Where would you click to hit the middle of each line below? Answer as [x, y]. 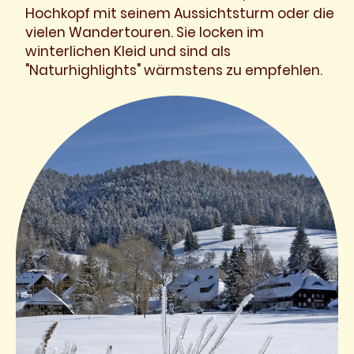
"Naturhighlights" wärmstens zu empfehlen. [174, 70]
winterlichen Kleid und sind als [128, 51]
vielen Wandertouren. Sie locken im [145, 32]
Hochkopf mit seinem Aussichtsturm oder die [180, 13]
